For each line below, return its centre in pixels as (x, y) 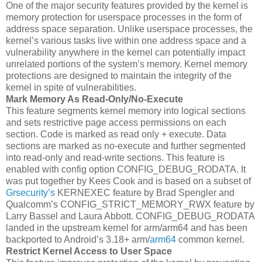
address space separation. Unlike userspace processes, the (129, 29)
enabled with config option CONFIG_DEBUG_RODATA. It (126, 169)
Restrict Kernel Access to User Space (89, 251)
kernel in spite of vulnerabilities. (71, 87)
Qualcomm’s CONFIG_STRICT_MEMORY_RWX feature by (130, 204)
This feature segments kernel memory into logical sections (126, 111)
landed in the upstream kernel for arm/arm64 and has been (127, 227)
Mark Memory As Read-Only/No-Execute (94, 99)
